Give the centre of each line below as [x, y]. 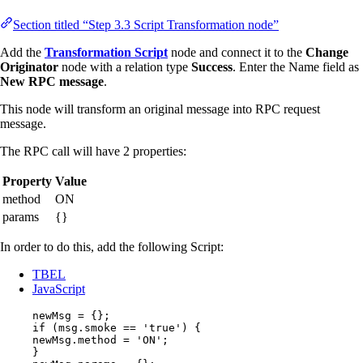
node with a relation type [125, 66]
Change [327, 52]
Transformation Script [106, 52]
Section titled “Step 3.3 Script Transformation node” [146, 24]
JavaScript [59, 288]
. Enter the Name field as [296, 66]
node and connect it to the [237, 52]
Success [212, 66]
